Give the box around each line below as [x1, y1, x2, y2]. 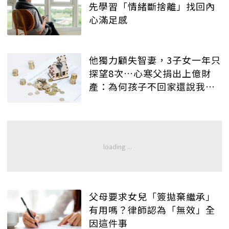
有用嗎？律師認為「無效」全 [89, 203, 215, 217]
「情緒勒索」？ [89, 93, 157, 107]
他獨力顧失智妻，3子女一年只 [89, 53, 221, 67]
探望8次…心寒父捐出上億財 [89, 66, 211, 80]
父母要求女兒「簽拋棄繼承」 [89, 190, 215, 203]
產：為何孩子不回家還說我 [89, 80, 205, 94]
